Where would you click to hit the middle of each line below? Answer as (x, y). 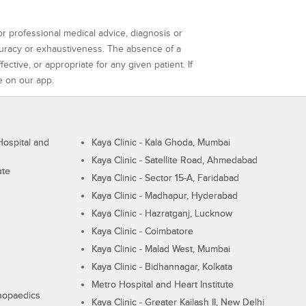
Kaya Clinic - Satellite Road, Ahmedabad (174, 161)
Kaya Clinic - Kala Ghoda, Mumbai (161, 143)
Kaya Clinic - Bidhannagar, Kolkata (162, 267)
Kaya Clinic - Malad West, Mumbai (161, 250)
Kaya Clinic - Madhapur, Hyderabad (164, 196)
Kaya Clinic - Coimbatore (142, 232)
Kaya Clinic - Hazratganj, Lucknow (162, 214)
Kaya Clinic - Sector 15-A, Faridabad (165, 179)
